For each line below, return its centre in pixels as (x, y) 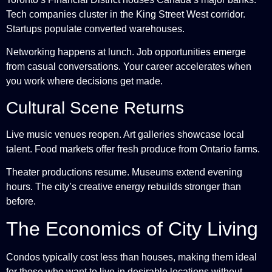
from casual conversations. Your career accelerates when (129, 67)
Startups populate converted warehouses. (95, 29)
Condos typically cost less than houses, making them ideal (131, 257)
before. (21, 202)
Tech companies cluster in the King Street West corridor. (126, 14)
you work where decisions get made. (84, 81)
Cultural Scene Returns (95, 107)
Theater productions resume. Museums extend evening (124, 172)
